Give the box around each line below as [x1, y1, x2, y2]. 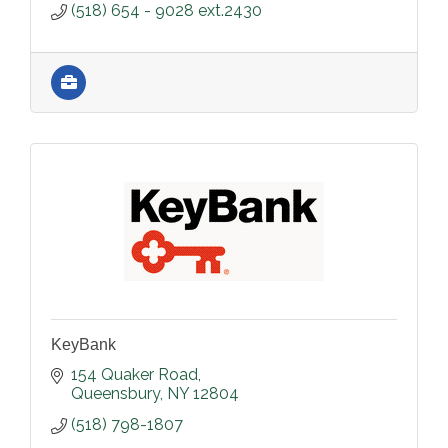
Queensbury [71, 384, 160, 404]
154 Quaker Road [71, 365, 198, 385]
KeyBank [51, 336, 116, 354]
